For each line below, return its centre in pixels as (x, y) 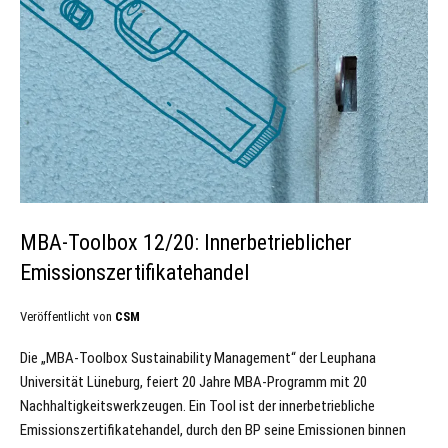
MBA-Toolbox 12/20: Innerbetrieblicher (186, 243)
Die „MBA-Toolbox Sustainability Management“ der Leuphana (198, 358)
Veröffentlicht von (67, 317)
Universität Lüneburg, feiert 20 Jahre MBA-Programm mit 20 (193, 382)
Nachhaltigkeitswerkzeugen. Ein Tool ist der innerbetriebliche (197, 406)
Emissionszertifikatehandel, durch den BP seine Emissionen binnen (213, 430)
